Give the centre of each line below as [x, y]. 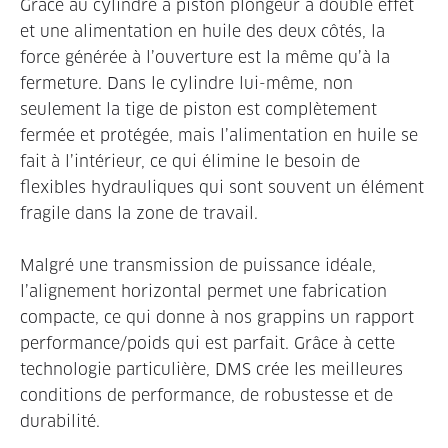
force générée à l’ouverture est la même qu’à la [205, 57]
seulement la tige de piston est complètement [198, 109]
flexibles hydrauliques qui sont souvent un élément [222, 187]
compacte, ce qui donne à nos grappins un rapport [217, 317]
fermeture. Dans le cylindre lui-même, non [186, 83]
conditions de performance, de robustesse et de [206, 395]
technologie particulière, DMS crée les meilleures [211, 369]
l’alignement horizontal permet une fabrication [203, 291]
